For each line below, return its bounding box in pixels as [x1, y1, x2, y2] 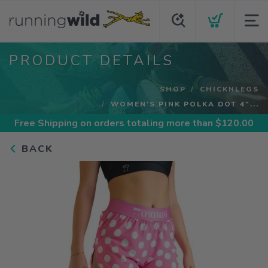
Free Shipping [14, 117, 78, 130]
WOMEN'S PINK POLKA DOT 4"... [111, 99, 259, 109]
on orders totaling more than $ [78, 117, 221, 130]
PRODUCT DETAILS [9, 50, 174, 70]
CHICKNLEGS [200, 84, 259, 94]
